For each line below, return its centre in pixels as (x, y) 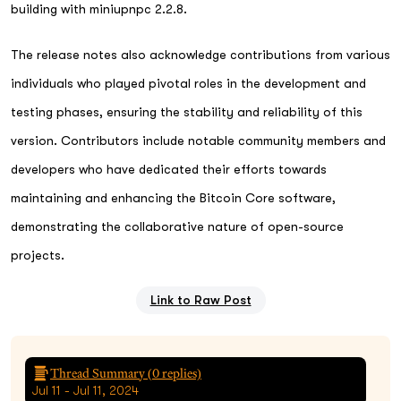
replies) (180, 373)
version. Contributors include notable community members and (198, 140)
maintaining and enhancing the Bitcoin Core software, (173, 197)
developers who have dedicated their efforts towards (169, 169)
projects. (38, 255)
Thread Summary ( (101, 373)
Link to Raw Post (200, 299)
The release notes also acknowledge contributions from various (200, 54)
